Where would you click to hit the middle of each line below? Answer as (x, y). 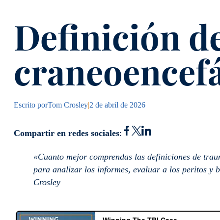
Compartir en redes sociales (67, 133)
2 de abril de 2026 (117, 105)
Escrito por (31, 105)
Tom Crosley (68, 105)
